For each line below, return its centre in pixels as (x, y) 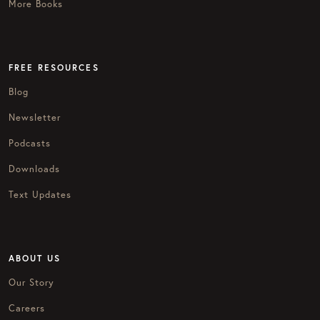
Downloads (35, 168)
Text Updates (40, 194)
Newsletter (35, 117)
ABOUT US (35, 258)
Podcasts (30, 142)
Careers (27, 307)
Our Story (32, 282)
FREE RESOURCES (54, 67)
